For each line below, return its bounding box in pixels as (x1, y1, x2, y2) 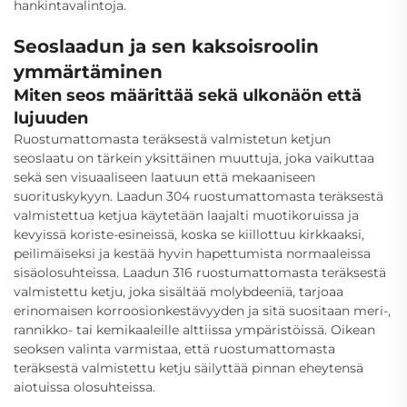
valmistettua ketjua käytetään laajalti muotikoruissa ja (14, 206, 359, 223)
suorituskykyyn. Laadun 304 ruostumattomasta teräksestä (14, 187, 383, 204)
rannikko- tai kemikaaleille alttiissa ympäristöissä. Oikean (14, 321, 375, 338)
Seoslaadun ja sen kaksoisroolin (14, 35, 319, 57)
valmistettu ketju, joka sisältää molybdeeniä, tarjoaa (14, 283, 343, 300)
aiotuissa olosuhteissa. (14, 378, 155, 395)
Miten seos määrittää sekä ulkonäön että (14, 84, 362, 105)
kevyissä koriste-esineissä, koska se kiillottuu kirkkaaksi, (14, 225, 364, 243)
